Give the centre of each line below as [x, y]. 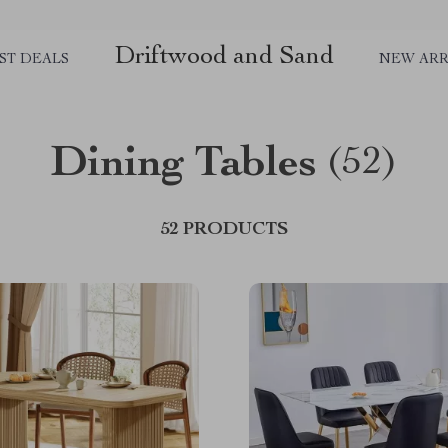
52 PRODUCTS [224, 230]
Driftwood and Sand [224, 57]
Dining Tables [183, 166]
